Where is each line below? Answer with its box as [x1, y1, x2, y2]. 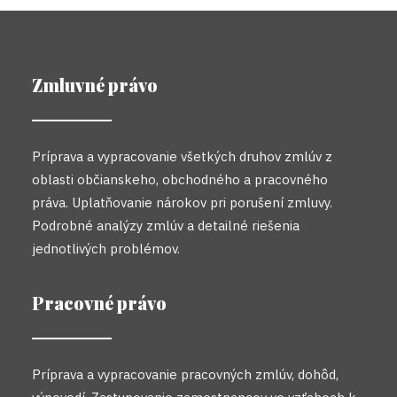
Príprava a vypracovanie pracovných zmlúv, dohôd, [32, 366, 339, 383]
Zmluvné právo [32, 73, 158, 97]
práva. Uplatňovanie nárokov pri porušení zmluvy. [32, 194, 332, 211]
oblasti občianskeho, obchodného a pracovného [32, 171, 328, 188]
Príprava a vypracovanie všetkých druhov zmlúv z [32, 148, 332, 165]
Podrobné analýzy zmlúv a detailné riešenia [32, 217, 300, 234]
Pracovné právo [32, 291, 167, 315]
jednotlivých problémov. [32, 240, 180, 257]
